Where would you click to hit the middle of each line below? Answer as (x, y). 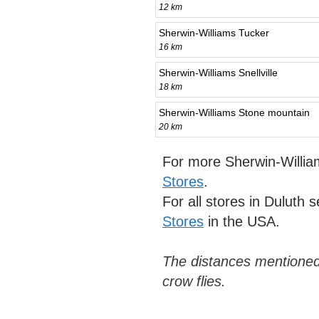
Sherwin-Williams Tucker (214, 32)
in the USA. (242, 221)
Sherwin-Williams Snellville (218, 72)
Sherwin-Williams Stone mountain (234, 112)
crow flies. (194, 281)
